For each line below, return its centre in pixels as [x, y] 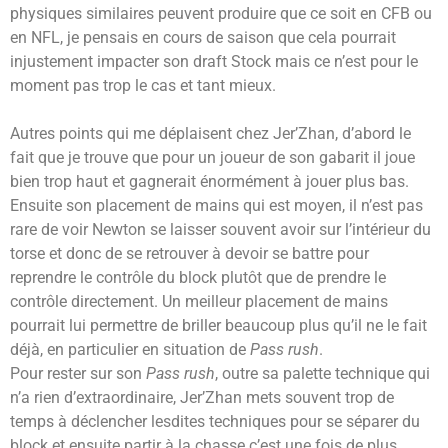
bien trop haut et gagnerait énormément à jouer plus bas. [209, 182]
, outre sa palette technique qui [322, 374]
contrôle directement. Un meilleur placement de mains [199, 302]
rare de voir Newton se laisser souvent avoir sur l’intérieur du [220, 230]
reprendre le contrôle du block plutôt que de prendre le [198, 278]
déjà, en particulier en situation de [130, 350]
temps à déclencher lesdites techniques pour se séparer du [215, 422]
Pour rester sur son [78, 374]
